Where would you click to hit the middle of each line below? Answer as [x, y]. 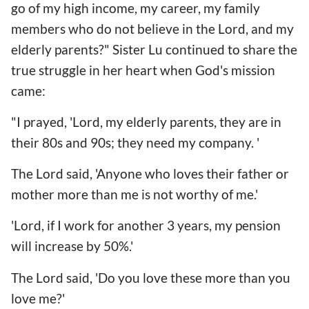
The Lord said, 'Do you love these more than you [151, 277]
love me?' [38, 298]
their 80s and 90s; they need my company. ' [137, 142]
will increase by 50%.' [73, 246]
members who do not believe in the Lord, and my [152, 28]
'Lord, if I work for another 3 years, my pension [146, 226]
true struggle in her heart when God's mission [143, 70]
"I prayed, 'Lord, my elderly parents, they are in [146, 121]
